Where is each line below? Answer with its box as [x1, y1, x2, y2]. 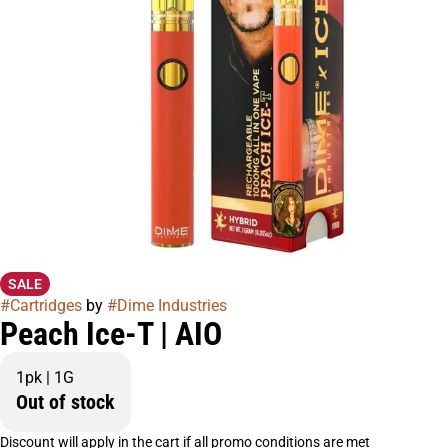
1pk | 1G [16, 368, 74, 387]
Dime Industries [117, 296, 227, 315]
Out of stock [16, 390, 115, 414]
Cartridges [10, 296, 82, 315]
